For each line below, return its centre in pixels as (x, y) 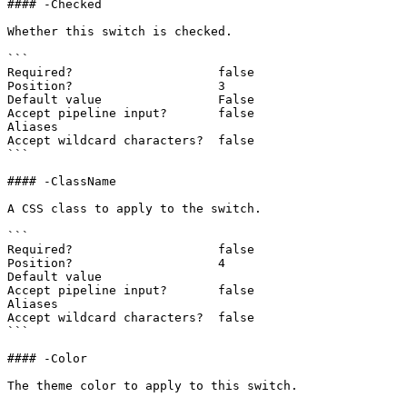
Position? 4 (116, 263)
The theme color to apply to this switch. (153, 386)
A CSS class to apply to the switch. (134, 208)
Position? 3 (116, 86)
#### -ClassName (62, 181)
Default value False (131, 99)
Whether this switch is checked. (120, 31)
